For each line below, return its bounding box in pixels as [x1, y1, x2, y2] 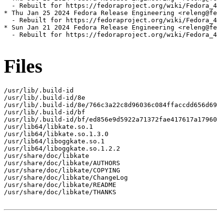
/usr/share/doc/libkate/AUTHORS [4, 159, 120, 167]
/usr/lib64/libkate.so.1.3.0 [4, 130, 108, 138]
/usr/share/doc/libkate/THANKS [4, 188, 116, 196]
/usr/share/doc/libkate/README [4, 181, 116, 188]
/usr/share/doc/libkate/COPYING [4, 166, 120, 174]
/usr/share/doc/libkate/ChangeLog [4, 173, 128, 181]
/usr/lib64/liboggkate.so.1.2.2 [4, 144, 120, 152]
